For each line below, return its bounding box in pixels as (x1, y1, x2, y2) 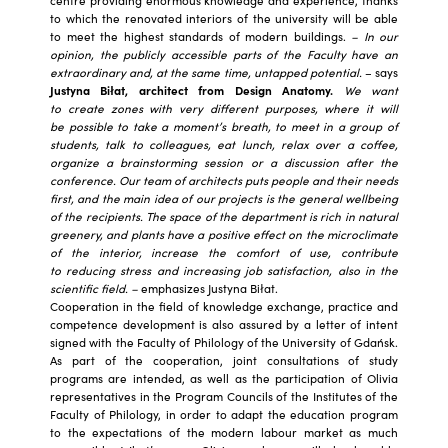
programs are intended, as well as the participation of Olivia (50, 369, 398, 386)
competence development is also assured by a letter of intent (50, 315, 398, 332)
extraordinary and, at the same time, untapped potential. (50, 63, 362, 80)
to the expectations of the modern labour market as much (50, 423, 398, 440)
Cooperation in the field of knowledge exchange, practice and (50, 297, 398, 314)
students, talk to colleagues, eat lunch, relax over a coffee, (50, 135, 398, 152)
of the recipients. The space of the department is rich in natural (50, 207, 398, 224)
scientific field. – (50, 279, 138, 296)
